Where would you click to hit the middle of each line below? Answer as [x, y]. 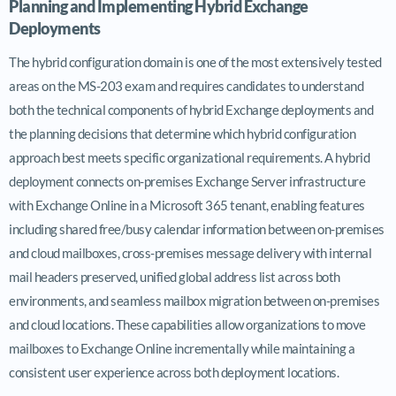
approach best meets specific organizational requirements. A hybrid [189, 157]
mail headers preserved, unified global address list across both [175, 276]
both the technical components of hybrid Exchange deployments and [191, 109]
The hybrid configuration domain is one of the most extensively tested [195, 61]
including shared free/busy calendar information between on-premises [197, 228]
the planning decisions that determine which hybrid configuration [182, 133]
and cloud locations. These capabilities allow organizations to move [187, 324]
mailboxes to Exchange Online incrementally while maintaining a [182, 348]
